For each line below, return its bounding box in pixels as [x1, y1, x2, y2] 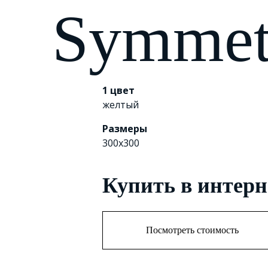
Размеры [102, 122, 148, 135]
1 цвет [102, 84, 135, 97]
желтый [102, 98, 139, 111]
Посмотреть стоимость [145, 225, 239, 235]
